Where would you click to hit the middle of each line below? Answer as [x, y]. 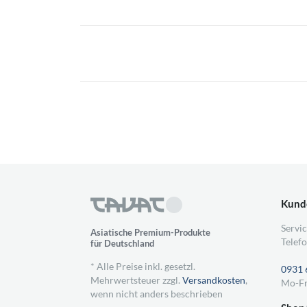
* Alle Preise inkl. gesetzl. [143, 266]
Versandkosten [214, 280]
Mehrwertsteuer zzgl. [136, 280]
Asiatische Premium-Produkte [150, 232]
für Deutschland [122, 243]
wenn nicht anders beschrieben [157, 294]
